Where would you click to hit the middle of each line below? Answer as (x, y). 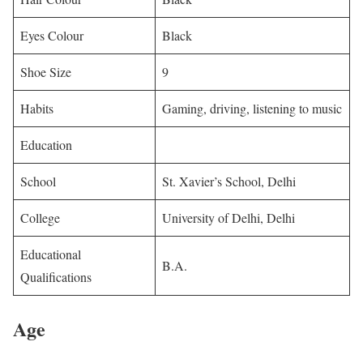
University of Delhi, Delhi (228, 217)
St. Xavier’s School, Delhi (229, 181)
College (40, 217)
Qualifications (56, 276)
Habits (37, 108)
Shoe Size (46, 71)
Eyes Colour (52, 35)
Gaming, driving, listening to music (252, 108)
